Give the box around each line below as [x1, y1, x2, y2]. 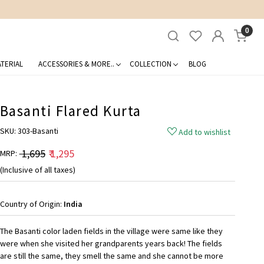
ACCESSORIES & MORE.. [38, 58, 114, 69]
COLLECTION [129, 58, 171, 69]
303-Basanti [17, 126, 58, 137]
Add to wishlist [179, 126, 231, 137]
